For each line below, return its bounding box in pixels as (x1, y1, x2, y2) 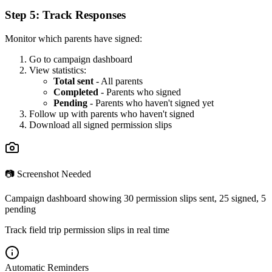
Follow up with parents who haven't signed (29, 109, 194, 120)
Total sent (53, 76, 93, 87)
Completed (53, 87, 98, 98)
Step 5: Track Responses (5, 8, 126, 22)
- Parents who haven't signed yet (87, 98, 214, 109)
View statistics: (29, 65, 86, 76)
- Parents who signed (98, 87, 181, 98)
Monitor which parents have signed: (5, 33, 142, 44)
